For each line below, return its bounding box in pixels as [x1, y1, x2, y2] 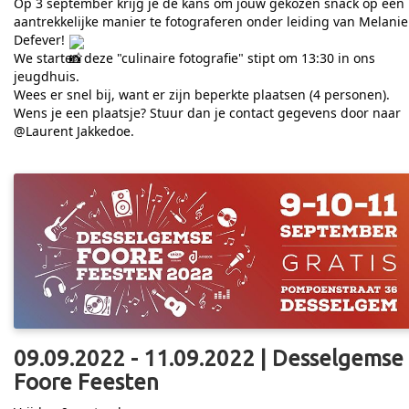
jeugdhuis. [14, 68, 79, 86]
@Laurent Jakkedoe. [14, 122, 134, 141]
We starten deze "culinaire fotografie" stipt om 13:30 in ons [14, 49, 375, 68]
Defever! [14, 31, 68, 49]
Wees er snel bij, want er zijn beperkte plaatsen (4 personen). [14, 86, 390, 104]
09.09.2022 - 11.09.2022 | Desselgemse [14, 346, 404, 372]
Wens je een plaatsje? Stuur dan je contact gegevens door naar [14, 104, 401, 122]
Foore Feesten [14, 370, 159, 395]
